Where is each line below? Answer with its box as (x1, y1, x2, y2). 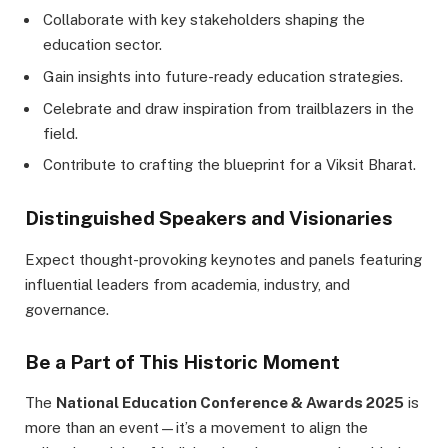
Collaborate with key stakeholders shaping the (43, 11, 365, 29)
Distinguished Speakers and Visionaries (25, 207, 393, 230)
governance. (25, 300, 109, 318)
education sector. (43, 36, 162, 54)
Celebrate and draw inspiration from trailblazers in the (43, 99, 414, 117)
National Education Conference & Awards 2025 (56, 394, 404, 412)
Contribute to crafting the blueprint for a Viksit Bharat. (43, 156, 416, 174)
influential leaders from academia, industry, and (25, 275, 350, 293)
